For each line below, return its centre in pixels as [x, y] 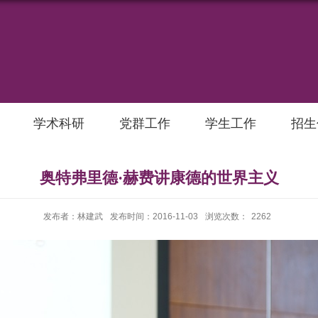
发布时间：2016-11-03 [154, 216]
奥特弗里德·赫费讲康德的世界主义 [159, 178]
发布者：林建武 [73, 216]
